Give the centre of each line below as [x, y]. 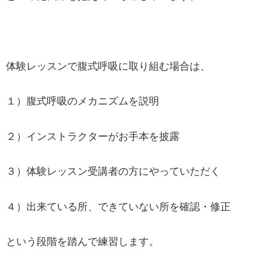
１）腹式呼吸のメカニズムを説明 [83, 101]
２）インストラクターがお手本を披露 [93, 136]
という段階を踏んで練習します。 [83, 241]
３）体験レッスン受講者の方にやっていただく [113, 171]
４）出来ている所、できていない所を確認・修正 [118, 206]
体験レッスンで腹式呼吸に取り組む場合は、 [108, 66]
